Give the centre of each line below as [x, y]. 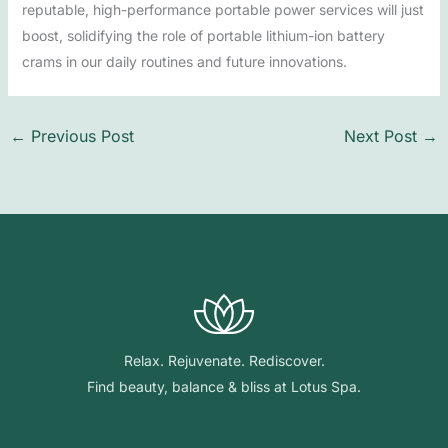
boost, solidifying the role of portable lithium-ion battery [203, 35]
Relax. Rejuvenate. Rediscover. [224, 361]
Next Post [383, 136]
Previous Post [79, 136]
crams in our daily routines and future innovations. [184, 61]
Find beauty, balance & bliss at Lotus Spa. [224, 387]
